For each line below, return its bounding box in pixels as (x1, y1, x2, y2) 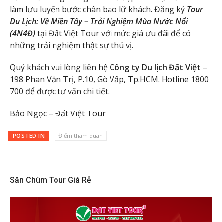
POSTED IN (12, 132, 45, 140)
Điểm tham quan (58, 132, 103, 140)
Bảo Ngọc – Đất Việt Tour (10, 108, 106, 119)
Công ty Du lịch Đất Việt (110, 61, 201, 73)
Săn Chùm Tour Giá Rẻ (10, 175, 91, 185)
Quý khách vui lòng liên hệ (10, 61, 110, 73)
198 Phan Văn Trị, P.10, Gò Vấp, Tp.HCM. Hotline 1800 (10, 73, 209, 85)
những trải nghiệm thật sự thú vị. (10, 40, 133, 51)
